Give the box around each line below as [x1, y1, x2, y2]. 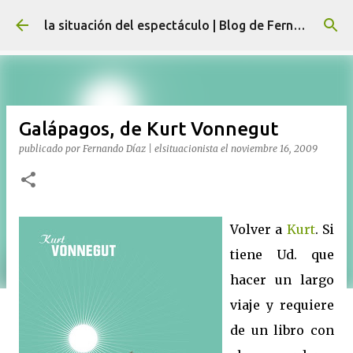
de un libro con [230, 322, 334, 338]
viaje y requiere [230, 297, 334, 313]
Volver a [230, 221, 287, 237]
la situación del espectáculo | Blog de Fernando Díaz [293, 18, 306, 32]
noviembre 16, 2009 [231, 143, 318, 154]
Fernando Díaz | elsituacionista [83, 143, 218, 154]
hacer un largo [230, 272, 334, 288]
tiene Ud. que [230, 247, 334, 262]
